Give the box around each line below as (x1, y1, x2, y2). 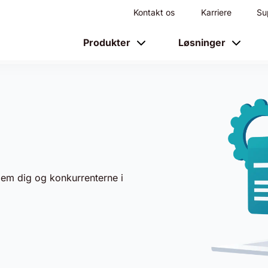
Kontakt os (133, 7, 175, 17)
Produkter (83, 36, 130, 48)
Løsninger (178, 36, 226, 48)
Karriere (201, 7, 232, 17)
